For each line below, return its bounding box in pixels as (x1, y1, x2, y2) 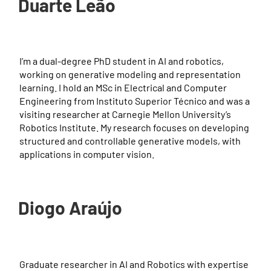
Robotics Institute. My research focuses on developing (19, 122, 249, 133)
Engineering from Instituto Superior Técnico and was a (19, 95, 250, 106)
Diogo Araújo (18, 197, 122, 218)
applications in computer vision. (19, 148, 154, 160)
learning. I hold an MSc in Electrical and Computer (19, 82, 227, 93)
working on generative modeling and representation (19, 68, 241, 80)
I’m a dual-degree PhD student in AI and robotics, (19, 55, 224, 67)
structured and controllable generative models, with (19, 135, 241, 146)
